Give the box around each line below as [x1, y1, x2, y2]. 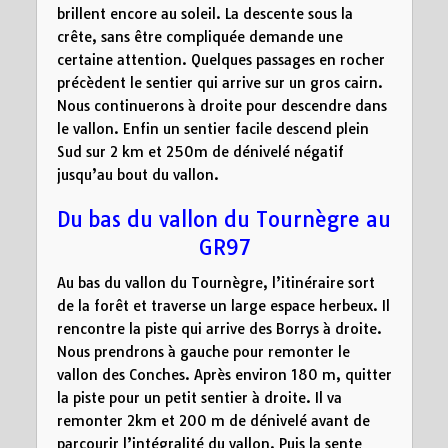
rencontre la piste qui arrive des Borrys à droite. [56, 319, 382, 338]
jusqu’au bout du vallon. [56, 166, 219, 184]
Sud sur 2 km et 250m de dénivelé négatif [56, 143, 344, 161]
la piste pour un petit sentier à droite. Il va [56, 388, 342, 407]
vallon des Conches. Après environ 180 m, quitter [56, 365, 392, 384]
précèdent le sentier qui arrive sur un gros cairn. [56, 74, 383, 92]
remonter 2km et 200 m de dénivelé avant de [56, 411, 370, 430]
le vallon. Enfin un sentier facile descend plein [56, 120, 369, 138]
